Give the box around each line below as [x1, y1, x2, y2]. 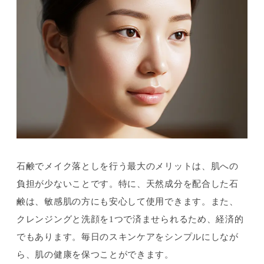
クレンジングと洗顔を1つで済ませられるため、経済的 [16, 213, 244, 224]
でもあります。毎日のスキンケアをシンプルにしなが [16, 231, 239, 242]
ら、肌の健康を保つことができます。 [16, 249, 174, 259]
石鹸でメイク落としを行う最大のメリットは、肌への [16, 160, 239, 171]
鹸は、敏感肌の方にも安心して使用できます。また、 [16, 196, 239, 206]
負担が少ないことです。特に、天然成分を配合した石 [16, 178, 239, 189]
